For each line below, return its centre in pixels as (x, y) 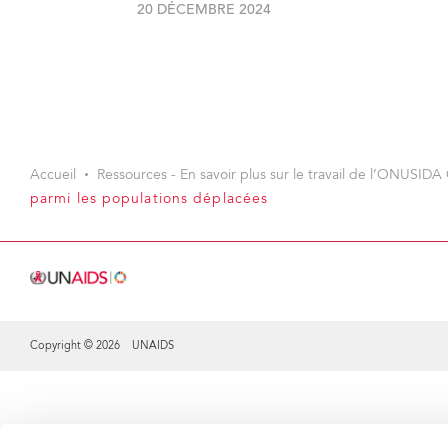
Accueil (53, 176)
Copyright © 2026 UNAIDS (102, 346)
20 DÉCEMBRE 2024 (204, 11)
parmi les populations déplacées (149, 200)
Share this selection (78, 391)
